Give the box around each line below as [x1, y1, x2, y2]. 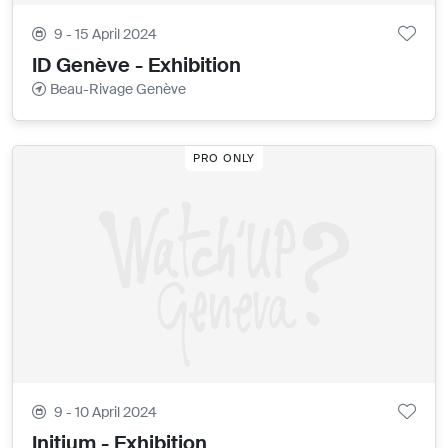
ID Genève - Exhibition [32, 52, 242, 79]
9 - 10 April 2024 [54, 403, 158, 422]
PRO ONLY [192, 150, 256, 165]
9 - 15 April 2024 [54, 25, 158, 44]
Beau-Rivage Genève [50, 80, 187, 99]
